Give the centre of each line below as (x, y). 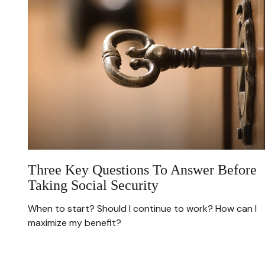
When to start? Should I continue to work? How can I (142, 209)
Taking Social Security (93, 185)
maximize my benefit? (74, 223)
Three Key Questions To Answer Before (142, 170)
